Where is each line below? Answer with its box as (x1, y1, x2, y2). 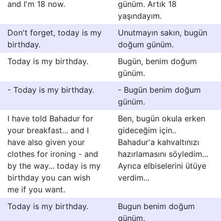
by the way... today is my (7, 161, 101, 171)
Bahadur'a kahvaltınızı (118, 137, 199, 147)
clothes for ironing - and (7, 149, 98, 159)
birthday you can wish (7, 173, 90, 183)
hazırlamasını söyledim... (118, 149, 208, 159)
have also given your (7, 137, 85, 147)
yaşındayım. (118, 11, 162, 21)
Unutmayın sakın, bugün (118, 28, 207, 37)
